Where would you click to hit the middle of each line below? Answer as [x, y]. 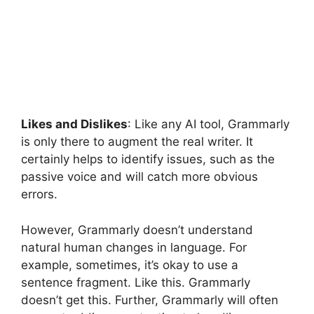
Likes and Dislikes [74, 124]
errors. [41, 194]
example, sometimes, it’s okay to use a [130, 265]
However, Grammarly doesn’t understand [137, 230]
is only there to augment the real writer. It [137, 142]
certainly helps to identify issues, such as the [148, 159]
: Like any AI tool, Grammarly [209, 124]
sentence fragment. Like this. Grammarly [136, 282]
